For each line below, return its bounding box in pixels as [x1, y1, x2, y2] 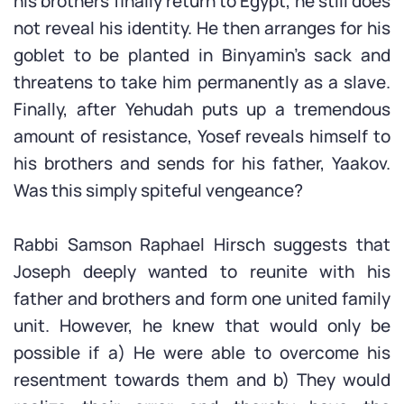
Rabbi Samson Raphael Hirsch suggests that [14, 233, 390, 256]
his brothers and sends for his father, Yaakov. [14, 151, 390, 175]
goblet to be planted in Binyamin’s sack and [14, 43, 390, 67]
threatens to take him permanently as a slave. [14, 70, 390, 94]
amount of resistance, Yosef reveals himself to [14, 124, 390, 148]
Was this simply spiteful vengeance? [14, 179, 303, 202]
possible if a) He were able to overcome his [14, 341, 390, 364]
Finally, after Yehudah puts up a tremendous [14, 97, 390, 121]
